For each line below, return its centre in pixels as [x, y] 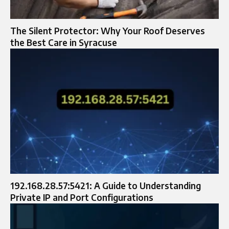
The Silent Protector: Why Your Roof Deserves [108, 30]
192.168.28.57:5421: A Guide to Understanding [106, 185]
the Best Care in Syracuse [64, 42]
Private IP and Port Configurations [82, 197]
